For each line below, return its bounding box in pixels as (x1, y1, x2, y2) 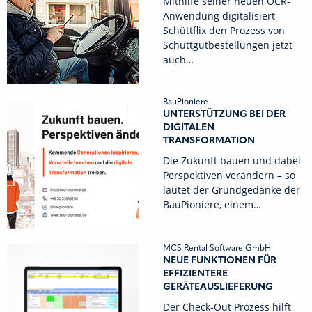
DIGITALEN (163, 123, 214, 132)
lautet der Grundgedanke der (163, 183, 300, 196)
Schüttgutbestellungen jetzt (163, 38, 292, 52)
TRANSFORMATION (163, 136, 255, 146)
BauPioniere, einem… (163, 198, 261, 211)
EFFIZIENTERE (163, 269, 228, 279)
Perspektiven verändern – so (163, 169, 295, 182)
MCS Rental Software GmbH (163, 244, 271, 253)
